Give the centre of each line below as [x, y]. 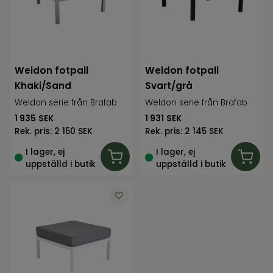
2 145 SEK [204, 132]
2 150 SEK [74, 132]
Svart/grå [169, 86]
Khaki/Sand [43, 86]
